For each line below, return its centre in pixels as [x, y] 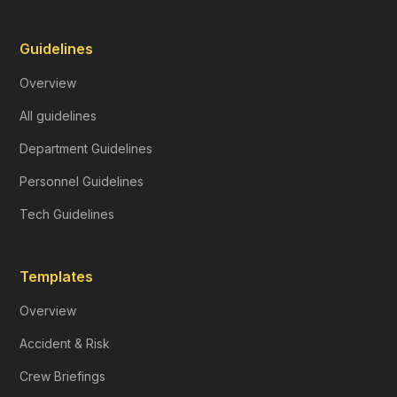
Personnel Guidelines [82, 181]
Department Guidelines [86, 148]
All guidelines [58, 115]
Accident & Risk [65, 343]
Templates [57, 276]
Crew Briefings [63, 376]
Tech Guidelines [67, 214]
